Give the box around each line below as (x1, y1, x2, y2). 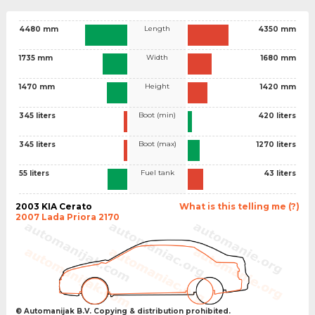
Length (144, 23, 171, 33)
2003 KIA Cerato (15, 200, 92, 212)
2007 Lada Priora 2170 (15, 211, 120, 222)
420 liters (258, 110, 296, 120)
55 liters (18, 168, 49, 178)
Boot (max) (138, 139, 176, 148)
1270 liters (257, 139, 296, 149)
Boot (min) (139, 110, 176, 120)
